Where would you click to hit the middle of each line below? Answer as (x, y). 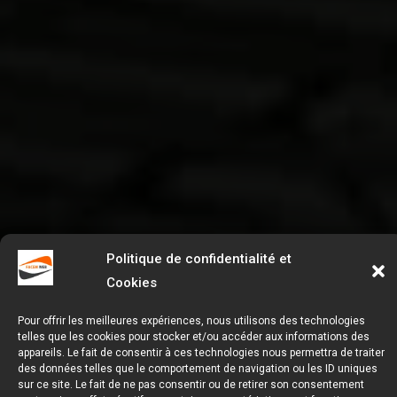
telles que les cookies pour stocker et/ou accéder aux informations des (194, 337)
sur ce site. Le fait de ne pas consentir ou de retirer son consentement (191, 385)
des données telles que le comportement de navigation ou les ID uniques (198, 369)
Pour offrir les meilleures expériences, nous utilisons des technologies (191, 321)
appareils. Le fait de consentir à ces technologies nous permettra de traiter (201, 353)
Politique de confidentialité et (199, 259)
